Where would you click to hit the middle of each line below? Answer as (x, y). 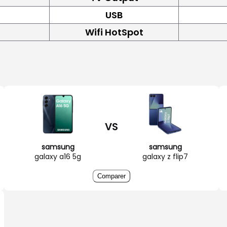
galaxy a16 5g (58, 156)
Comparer (111, 176)
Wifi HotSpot (114, 32)
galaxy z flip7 (165, 156)
